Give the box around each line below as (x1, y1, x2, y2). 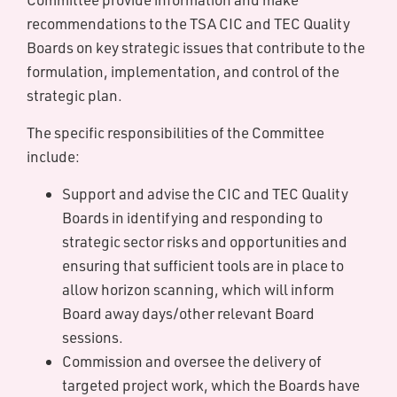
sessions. (62, 328, 123, 346)
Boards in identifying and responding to (62, 208, 323, 227)
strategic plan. (27, 86, 122, 105)
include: (27, 147, 80, 166)
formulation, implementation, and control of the (27, 62, 339, 81)
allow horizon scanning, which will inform (62, 280, 334, 299)
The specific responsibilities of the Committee (27, 123, 324, 142)
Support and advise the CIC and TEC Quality (62, 184, 348, 203)
